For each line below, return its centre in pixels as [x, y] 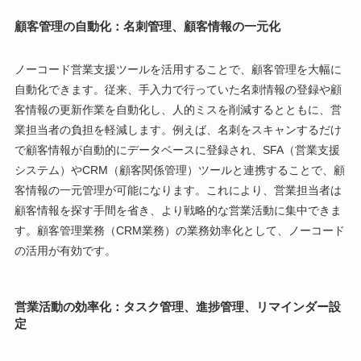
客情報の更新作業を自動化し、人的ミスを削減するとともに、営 [178, 109]
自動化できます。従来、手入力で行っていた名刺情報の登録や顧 [178, 89]
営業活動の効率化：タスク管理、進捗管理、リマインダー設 [177, 306]
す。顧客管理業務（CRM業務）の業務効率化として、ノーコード [179, 230]
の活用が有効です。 [65, 250]
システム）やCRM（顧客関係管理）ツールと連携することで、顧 [179, 170]
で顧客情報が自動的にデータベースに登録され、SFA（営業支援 [177, 149]
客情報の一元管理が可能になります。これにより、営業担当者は [178, 190]
